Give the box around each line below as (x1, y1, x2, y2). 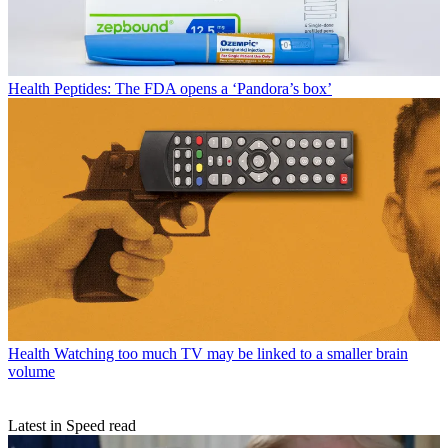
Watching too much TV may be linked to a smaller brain (54, 344, 408, 362)
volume (8, 362, 55, 380)
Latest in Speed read (8, 416, 136, 434)
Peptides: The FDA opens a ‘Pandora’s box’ (54, 79, 332, 97)
